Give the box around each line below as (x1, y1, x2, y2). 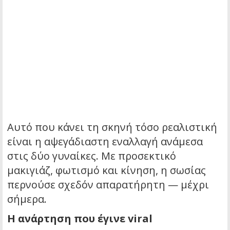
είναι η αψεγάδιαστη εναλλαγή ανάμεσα (7, 135, 203, 149)
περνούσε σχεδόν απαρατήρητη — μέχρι (7, 178, 209, 192)
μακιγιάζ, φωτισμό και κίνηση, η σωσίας (7, 163, 206, 178)
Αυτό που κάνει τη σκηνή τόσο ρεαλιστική (7, 120, 217, 135)
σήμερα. (7, 192, 47, 206)
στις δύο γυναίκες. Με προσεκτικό (7, 149, 176, 163)
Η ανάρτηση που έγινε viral (7, 212, 152, 226)
